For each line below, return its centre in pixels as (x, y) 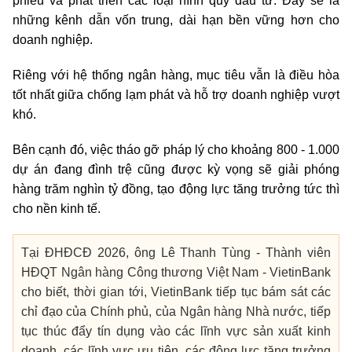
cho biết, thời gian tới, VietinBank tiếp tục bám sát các (176, 291)
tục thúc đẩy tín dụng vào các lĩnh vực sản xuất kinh (176, 331)
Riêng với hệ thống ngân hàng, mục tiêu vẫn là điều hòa (176, 75)
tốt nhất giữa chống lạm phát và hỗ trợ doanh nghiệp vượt (176, 94)
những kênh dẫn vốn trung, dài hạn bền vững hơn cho (176, 20)
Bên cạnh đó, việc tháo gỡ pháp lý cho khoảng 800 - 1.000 (176, 149)
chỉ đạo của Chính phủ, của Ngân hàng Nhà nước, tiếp (176, 311)
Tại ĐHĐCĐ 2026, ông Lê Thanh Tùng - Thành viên (176, 252)
